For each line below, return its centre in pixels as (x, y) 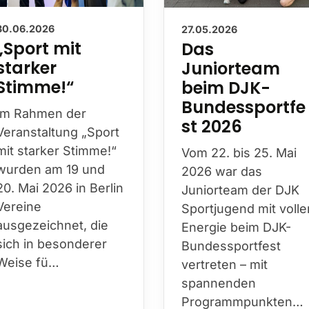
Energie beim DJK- (237, 227)
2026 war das (222, 171)
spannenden (219, 283)
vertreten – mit (225, 264)
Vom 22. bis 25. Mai (240, 152)
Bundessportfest (232, 246)
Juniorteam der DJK (241, 190)
